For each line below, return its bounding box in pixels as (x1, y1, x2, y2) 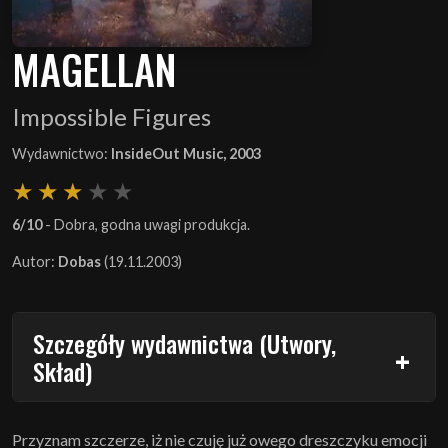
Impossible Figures (12, 101, 211, 131)
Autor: (12, 252, 58, 270)
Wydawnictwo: (12, 144, 111, 162)
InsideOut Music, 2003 (111, 144, 261, 162)
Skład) (33, 352, 92, 389)
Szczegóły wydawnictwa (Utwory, (33, 324, 336, 361)
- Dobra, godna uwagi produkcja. (42, 215, 250, 233)
